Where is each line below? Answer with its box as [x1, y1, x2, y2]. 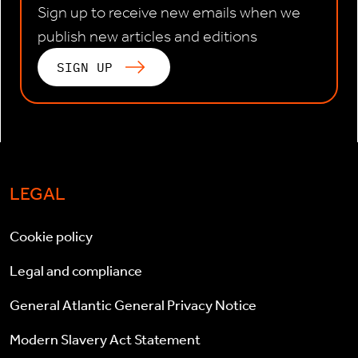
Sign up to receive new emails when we [38, 2, 300, 22]
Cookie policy [10, 228, 93, 246]
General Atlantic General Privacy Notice [10, 296, 257, 315]
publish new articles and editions [38, 26, 257, 46]
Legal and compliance [10, 262, 142, 280]
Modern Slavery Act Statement [10, 331, 201, 349]
